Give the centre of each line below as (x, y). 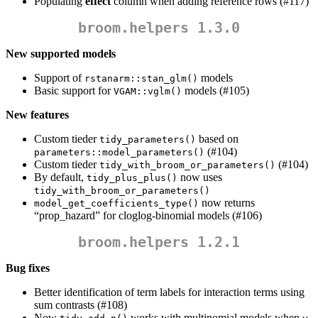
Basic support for (74, 91)
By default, (60, 177)
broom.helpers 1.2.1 (159, 242)
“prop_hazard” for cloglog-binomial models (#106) (148, 216)
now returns (227, 203)
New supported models (61, 54)
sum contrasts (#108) (81, 305)
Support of (59, 78)
